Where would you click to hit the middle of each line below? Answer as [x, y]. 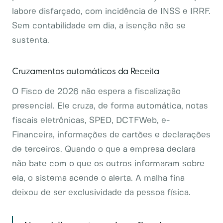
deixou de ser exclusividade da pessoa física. [101, 193]
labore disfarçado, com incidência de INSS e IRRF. [111, 11]
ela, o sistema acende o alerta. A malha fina [98, 178]
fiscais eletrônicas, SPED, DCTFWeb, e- [91, 120]
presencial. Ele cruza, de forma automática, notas [110, 106]
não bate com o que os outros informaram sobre [108, 164]
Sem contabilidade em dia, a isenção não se [99, 26]
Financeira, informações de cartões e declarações [111, 135]
